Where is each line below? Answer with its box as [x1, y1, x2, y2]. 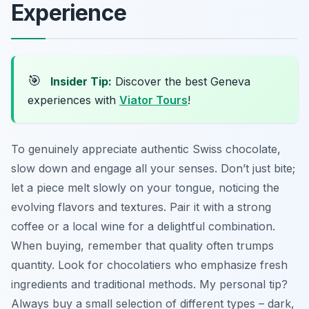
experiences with [28, 92, 119, 107]
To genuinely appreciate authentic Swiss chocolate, [11, 141, 281, 156]
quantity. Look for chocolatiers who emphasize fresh [11, 257, 288, 272]
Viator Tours [119, 92, 188, 107]
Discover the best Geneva [112, 74, 250, 88]
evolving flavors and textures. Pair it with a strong [11, 199, 271, 214]
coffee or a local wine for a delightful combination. [11, 219, 275, 233]
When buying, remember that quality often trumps [11, 238, 274, 252]
